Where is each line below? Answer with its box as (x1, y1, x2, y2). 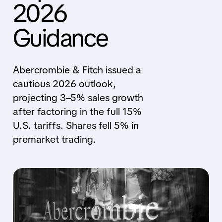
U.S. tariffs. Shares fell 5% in (12, 119, 139, 132)
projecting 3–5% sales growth (12, 91, 143, 104)
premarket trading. (12, 133, 96, 146)
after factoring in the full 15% (12, 105, 142, 118)
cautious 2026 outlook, (12, 77, 116, 90)
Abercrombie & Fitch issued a (12, 63, 141, 76)
